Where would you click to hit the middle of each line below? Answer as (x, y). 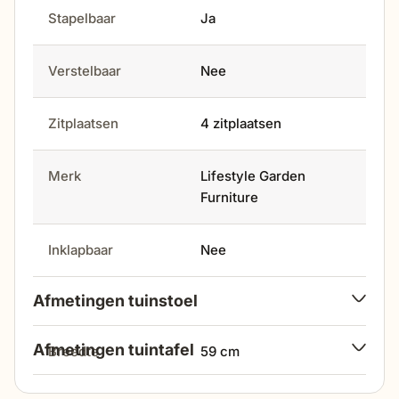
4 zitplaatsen (241, 124)
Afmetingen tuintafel (114, 350)
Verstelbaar (89, 71)
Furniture (229, 198)
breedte (78, 352)
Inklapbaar (82, 250)
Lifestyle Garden (253, 176)
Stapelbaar (86, 19)
